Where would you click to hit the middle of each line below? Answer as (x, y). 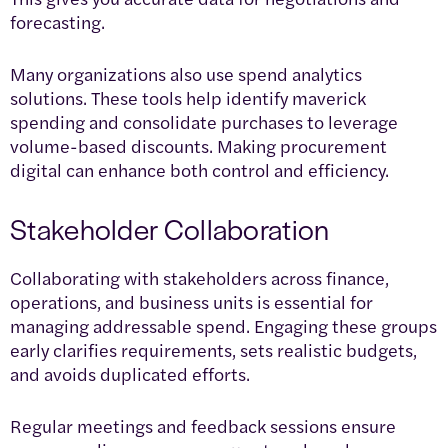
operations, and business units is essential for (191, 301)
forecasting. (57, 21)
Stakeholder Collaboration (170, 227)
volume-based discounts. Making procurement (198, 145)
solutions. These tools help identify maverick (188, 97)
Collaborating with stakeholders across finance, (199, 277)
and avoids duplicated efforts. (130, 373)
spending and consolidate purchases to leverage (204, 121)
